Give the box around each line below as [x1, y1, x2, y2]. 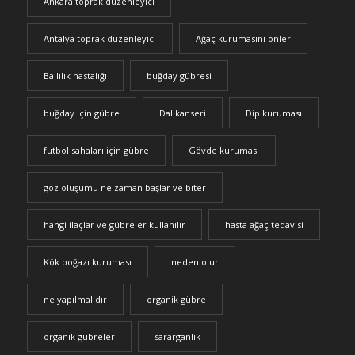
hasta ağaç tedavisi [224, 219, 303, 231]
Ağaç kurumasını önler [195, 32, 291, 45]
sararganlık [154, 330, 200, 343]
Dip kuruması [245, 107, 302, 120]
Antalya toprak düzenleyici [43, 32, 156, 45]
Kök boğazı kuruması [43, 256, 132, 269]
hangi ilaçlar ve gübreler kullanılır [43, 219, 185, 231]
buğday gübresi [146, 70, 212, 82]
